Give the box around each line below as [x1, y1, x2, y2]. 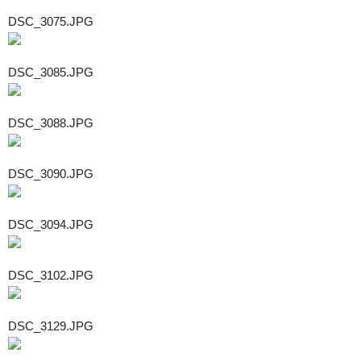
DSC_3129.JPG [8, 318, 93, 333]
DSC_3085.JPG [8, 64, 93, 79]
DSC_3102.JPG [8, 268, 93, 282]
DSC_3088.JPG [8, 115, 93, 130]
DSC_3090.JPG [8, 166, 93, 180]
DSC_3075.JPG [8, 14, 93, 28]
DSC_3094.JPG [8, 217, 93, 231]
